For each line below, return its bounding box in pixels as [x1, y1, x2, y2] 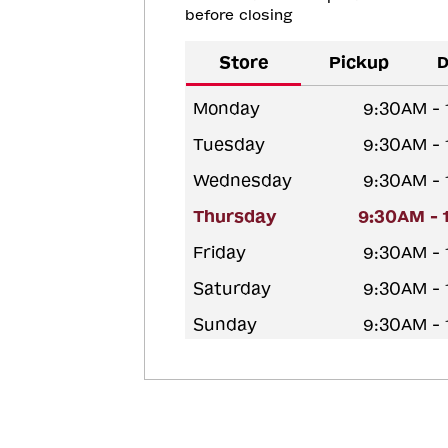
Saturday [193, 278, 271, 298]
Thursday [193, 206, 277, 226]
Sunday [193, 314, 257, 334]
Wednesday [193, 170, 292, 190]
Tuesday [193, 134, 265, 154]
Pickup [328, 53, 389, 72]
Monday [193, 98, 260, 118]
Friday [193, 242, 246, 262]
